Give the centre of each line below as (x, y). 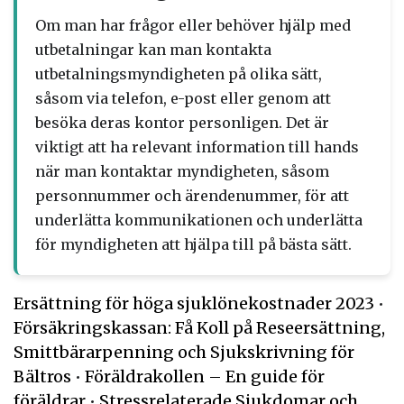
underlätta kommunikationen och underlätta (199, 220)
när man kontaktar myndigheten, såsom (182, 171)
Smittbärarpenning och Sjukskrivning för (184, 352)
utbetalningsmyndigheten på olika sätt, (179, 74)
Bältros (42, 376)
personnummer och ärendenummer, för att (192, 196)
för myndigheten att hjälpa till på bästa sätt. (193, 244)
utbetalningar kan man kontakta (153, 50)
